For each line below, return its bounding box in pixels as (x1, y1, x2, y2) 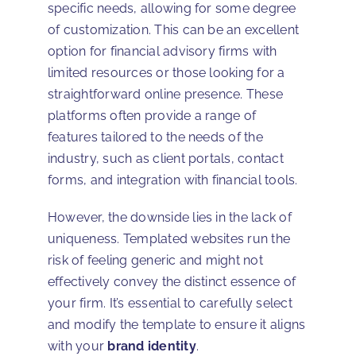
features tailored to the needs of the (48, 130, 263, 145)
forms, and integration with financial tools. (48, 172, 298, 188)
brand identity (107, 339, 196, 354)
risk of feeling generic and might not (48, 253, 263, 269)
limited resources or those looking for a (48, 65, 285, 81)
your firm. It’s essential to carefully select (48, 296, 292, 311)
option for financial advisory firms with (48, 44, 277, 60)
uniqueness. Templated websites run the (48, 231, 291, 247)
